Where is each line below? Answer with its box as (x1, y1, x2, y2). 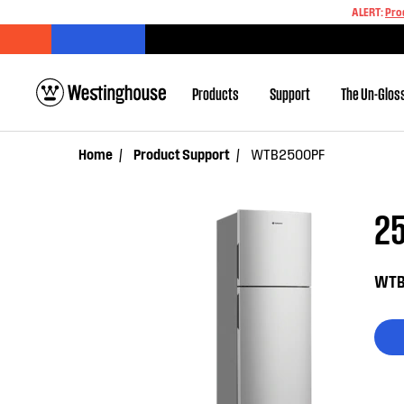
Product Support (133, 145, 230, 162)
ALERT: (352, 5, 385, 19)
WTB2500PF (251, 145, 325, 162)
